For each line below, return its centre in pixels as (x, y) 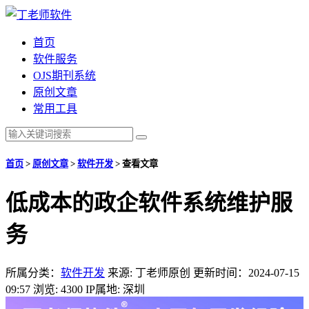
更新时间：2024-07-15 (246, 272)
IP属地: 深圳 (115, 289)
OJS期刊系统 (64, 76)
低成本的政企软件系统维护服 (149, 203)
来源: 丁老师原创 (149, 272)
